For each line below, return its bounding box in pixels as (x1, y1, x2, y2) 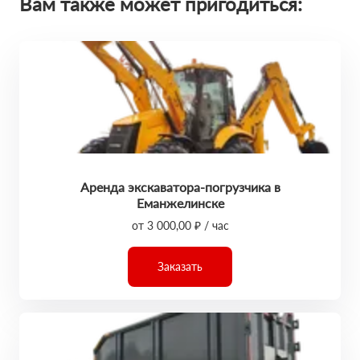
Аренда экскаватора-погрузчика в (80, 179, 280, 194)
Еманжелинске (136, 195, 224, 211)
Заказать (157, 260, 202, 273)
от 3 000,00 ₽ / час (131, 219, 229, 232)
